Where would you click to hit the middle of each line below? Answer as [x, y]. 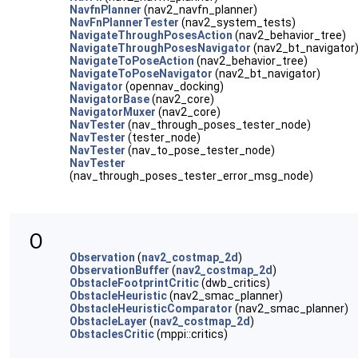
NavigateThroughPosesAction [151, 35]
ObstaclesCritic [112, 334]
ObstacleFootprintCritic [134, 283]
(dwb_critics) [235, 283]
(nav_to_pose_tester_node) [200, 150]
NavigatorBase [109, 99]
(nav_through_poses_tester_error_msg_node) [191, 176]
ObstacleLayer [108, 321]
